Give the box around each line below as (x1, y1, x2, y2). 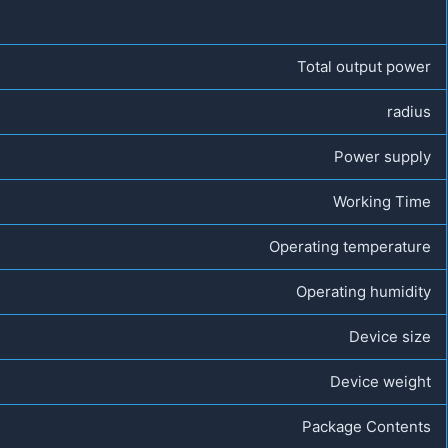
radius (387, 101, 431, 121)
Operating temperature (269, 236, 431, 256)
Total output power (297, 56, 431, 76)
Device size (349, 326, 431, 346)
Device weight (330, 371, 431, 391)
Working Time (333, 191, 431, 211)
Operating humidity (296, 281, 431, 301)
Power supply (334, 146, 431, 166)
